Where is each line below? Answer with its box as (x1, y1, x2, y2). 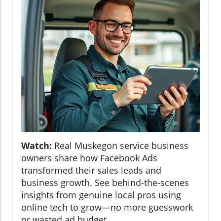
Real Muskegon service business (52, 139, 188, 151)
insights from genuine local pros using (21, 188, 181, 201)
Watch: (21, 139, 52, 151)
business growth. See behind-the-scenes (21, 176, 189, 188)
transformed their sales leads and (21, 164, 161, 176)
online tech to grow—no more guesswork (21, 201, 193, 213)
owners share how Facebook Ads (21, 151, 157, 164)
